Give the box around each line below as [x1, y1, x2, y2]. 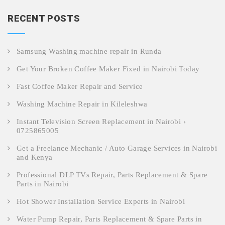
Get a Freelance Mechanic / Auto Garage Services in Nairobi [17, 144, 217, 153]
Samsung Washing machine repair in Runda [17, 47, 162, 56]
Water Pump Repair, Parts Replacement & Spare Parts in [17, 215, 202, 223]
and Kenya [17, 153, 53, 162]
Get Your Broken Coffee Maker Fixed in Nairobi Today [17, 65, 200, 73]
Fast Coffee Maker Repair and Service [17, 82, 143, 91]
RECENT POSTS [8, 13, 80, 24]
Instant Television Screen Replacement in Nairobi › [17, 118, 186, 126]
